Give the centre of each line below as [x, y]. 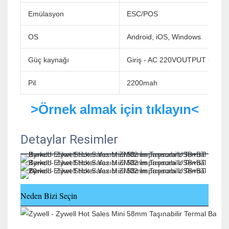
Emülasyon [46, 14]
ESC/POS [142, 14]
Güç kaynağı [49, 60]
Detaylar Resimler [69, 140]
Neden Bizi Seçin [49, 196]
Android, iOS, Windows [164, 37]
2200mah [142, 83]
